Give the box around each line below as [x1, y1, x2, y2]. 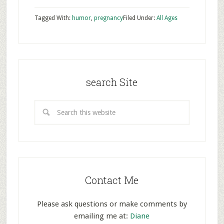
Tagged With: [34, 14, 72, 21]
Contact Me [85, 173, 139, 186]
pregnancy [93, 14, 123, 21]
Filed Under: [122, 14, 156, 21]
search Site [86, 75, 138, 88]
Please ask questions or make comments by [36, 199, 187, 208]
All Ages [156, 14, 177, 21]
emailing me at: [74, 211, 130, 220]
